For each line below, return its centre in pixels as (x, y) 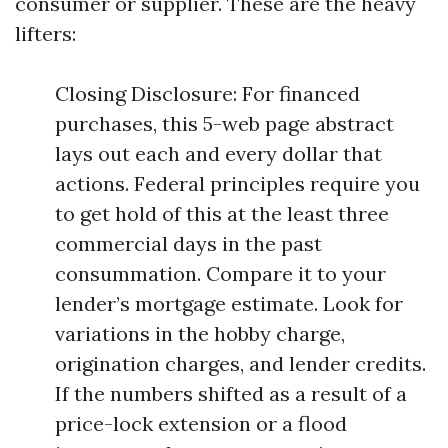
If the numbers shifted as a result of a (231, 393)
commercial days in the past (188, 243)
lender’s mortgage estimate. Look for (229, 303)
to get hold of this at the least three (222, 213)
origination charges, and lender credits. (240, 363)
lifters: (45, 33)
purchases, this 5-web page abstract (224, 123)
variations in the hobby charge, (200, 333)
